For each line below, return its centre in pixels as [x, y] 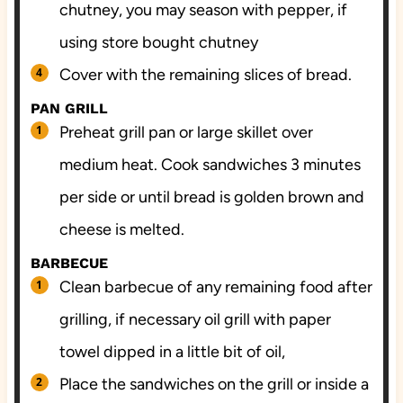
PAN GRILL [69, 109]
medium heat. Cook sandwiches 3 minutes [210, 165]
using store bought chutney [158, 43]
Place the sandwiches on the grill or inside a [214, 385]
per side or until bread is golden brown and [211, 197]
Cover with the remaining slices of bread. [205, 75]
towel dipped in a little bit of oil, [172, 352]
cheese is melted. [121, 230]
